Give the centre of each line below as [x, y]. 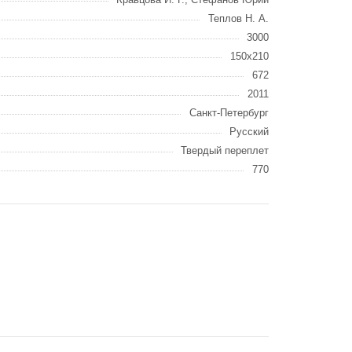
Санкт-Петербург [229, 112]
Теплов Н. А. [238, 18]
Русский [249, 131]
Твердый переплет [225, 150]
